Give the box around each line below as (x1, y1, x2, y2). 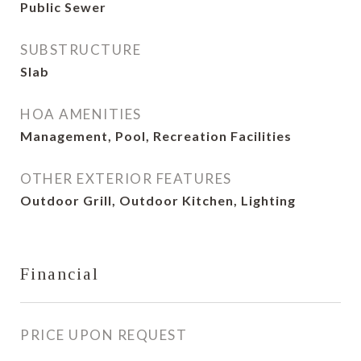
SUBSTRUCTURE (20, 41, 141, 58)
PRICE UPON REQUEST (20, 326, 187, 343)
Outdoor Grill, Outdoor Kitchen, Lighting (20, 193, 296, 208)
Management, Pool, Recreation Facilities (20, 128, 292, 143)
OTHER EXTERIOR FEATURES (20, 170, 232, 187)
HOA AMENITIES (20, 106, 142, 122)
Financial (20, 264, 99, 284)
